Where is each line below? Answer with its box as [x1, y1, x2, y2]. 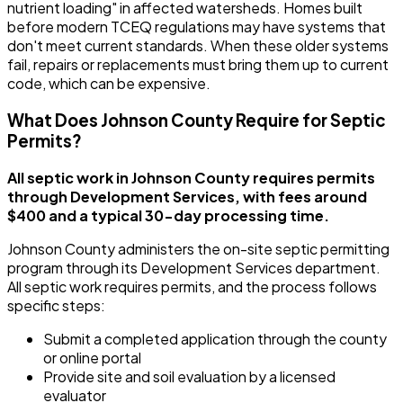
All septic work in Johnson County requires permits [7, 167, 375, 187]
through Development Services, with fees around [7, 186, 367, 206]
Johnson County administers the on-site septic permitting [7, 238, 390, 258]
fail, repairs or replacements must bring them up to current [7, 55, 389, 75]
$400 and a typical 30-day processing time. [7, 205, 329, 225]
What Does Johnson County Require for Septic [7, 109, 386, 130]
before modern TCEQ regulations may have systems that [7, 17, 386, 37]
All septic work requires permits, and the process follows [7, 276, 377, 296]
